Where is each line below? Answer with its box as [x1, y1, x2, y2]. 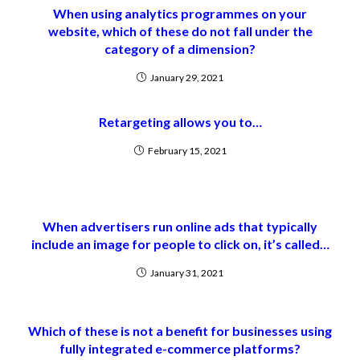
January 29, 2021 [150, 72, 223, 84]
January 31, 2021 [150, 267, 223, 279]
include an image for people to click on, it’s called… [31, 236, 329, 252]
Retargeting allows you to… [98, 114, 262, 129]
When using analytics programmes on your [53, 6, 307, 21]
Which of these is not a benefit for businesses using [28, 323, 332, 338]
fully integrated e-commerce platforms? [59, 341, 301, 356]
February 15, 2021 [147, 145, 227, 157]
